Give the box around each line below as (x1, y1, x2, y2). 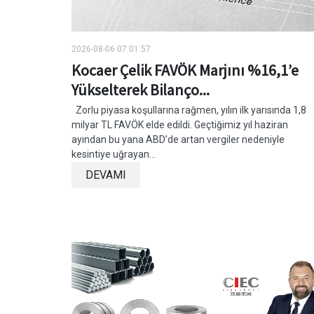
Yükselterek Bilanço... (71, 79, 210, 100)
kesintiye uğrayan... (71, 148, 156, 160)
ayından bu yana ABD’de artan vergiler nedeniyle (71, 133, 285, 145)
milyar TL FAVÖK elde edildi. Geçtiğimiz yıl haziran (71, 118, 288, 130)
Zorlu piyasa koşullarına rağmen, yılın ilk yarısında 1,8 (71, 104, 306, 116)
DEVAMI (86, 168, 126, 182)
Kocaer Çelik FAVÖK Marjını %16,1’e (71, 60, 299, 80)
